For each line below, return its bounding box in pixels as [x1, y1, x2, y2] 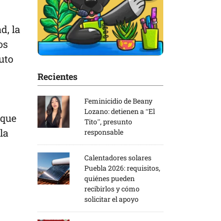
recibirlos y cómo [84, 184, 140, 193]
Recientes [37, 70, 77, 82]
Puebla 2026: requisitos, [84, 163, 160, 173]
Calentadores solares [84, 152, 151, 162]
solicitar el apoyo [84, 194, 139, 204]
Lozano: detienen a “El [84, 106, 155, 116]
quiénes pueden [84, 173, 135, 183]
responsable [84, 127, 123, 137]
